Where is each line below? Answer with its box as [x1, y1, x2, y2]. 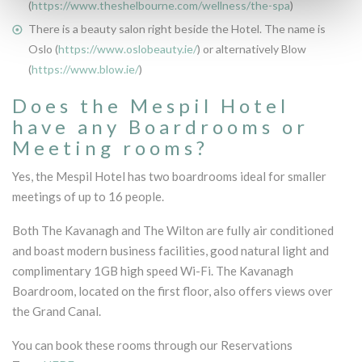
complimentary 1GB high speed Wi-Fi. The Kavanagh [12, 263, 293, 278]
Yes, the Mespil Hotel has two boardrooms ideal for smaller [12, 168, 326, 183]
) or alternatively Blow [197, 41, 306, 56]
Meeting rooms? [12, 135, 208, 159]
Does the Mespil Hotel [12, 93, 289, 117]
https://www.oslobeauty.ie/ [58, 41, 197, 56]
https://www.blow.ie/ [32, 61, 139, 76]
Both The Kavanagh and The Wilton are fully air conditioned [12, 222, 334, 238]
